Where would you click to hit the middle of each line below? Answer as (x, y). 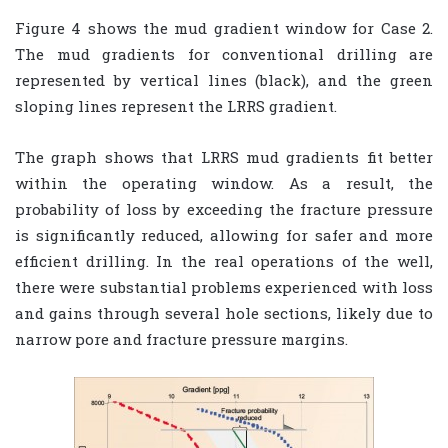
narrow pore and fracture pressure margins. (181, 338)
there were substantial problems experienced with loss (224, 286)
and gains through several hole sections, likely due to (224, 312)
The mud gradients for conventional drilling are (224, 53)
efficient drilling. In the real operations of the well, (224, 260)
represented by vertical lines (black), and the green (224, 79)
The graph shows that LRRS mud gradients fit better (224, 156)
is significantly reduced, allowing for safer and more (224, 234)
